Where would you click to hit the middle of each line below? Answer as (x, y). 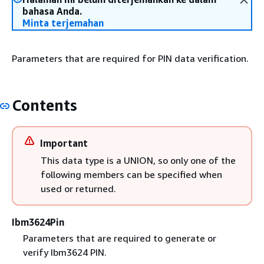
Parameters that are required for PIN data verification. (130, 58)
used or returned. (78, 188)
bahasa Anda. (52, 11)
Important (64, 143)
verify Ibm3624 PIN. (65, 252)
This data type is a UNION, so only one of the (138, 160)
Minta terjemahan (63, 23)
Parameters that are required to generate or (119, 238)
